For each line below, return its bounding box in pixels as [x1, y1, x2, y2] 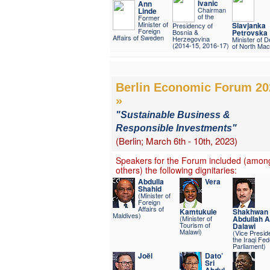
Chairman [197, 4, 226, 14]
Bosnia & [172, 27, 198, 37]
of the [197, 11, 214, 21]
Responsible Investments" [115, 122, 237, 133]
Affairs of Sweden [112, 32, 164, 42]
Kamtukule [179, 206, 217, 217]
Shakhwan [232, 206, 268, 217]
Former [137, 12, 160, 22]
